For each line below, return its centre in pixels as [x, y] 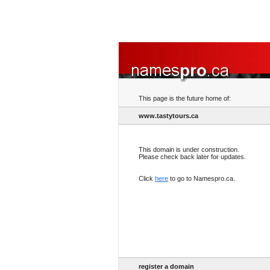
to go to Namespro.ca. [202, 178]
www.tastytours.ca [168, 116]
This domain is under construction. [189, 149]
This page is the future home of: [185, 98]
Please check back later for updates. [192, 157]
